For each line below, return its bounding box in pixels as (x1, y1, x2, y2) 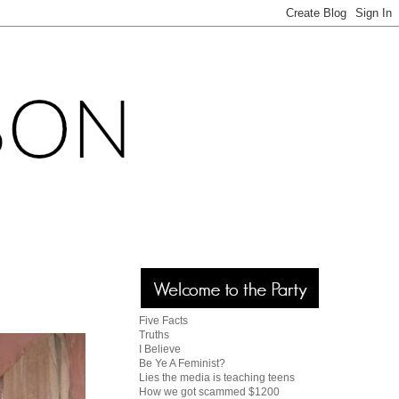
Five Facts (139, 314, 188, 327)
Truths (139, 329, 169, 341)
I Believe (139, 343, 181, 355)
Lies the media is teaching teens (139, 371, 295, 384)
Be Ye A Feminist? (139, 357, 225, 370)
